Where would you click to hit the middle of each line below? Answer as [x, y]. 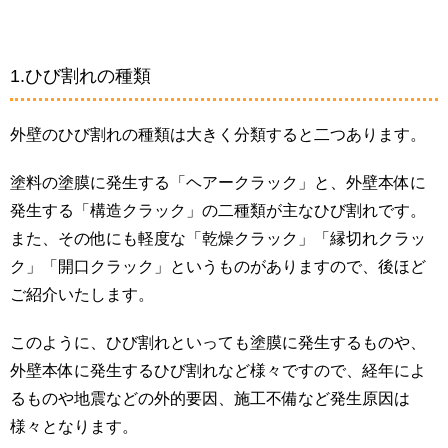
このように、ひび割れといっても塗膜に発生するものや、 [218, 342]
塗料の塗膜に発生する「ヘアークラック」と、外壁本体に [218, 182]
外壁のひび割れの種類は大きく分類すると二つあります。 [218, 134]
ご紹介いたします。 [82, 294]
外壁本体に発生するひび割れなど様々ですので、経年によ [218, 370]
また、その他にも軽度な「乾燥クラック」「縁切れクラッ [218, 238]
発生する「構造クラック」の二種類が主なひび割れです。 [218, 210]
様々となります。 [74, 426]
